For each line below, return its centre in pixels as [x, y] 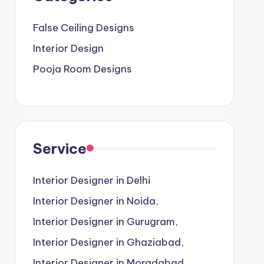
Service [60, 148]
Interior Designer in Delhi [91, 180]
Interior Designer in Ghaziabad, [108, 242]
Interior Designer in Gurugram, [105, 221]
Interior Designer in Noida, [95, 201]
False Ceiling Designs [83, 27]
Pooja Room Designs [82, 69]
